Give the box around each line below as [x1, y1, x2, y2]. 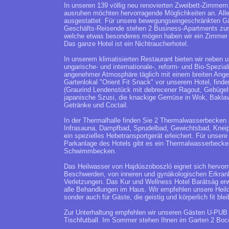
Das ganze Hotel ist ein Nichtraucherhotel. [64, 40, 189, 48]
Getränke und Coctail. [64, 101, 128, 109]
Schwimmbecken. [64, 147, 117, 155]
